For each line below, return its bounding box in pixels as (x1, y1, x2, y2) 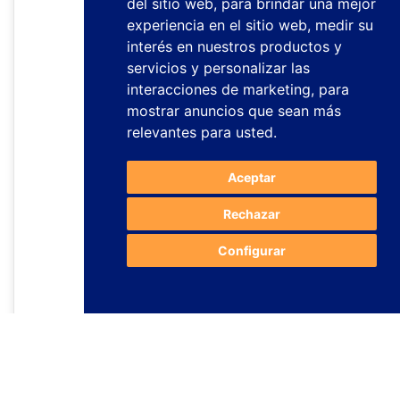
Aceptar (228, 170, 276, 185)
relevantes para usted (127, 123, 273, 141)
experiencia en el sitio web (127, 16, 307, 34)
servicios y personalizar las (127, 59, 310, 77)
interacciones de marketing (127, 80, 311, 98)
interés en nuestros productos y (127, 37, 342, 55)
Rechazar (223, 206, 280, 221)
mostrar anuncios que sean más (127, 102, 341, 120)
